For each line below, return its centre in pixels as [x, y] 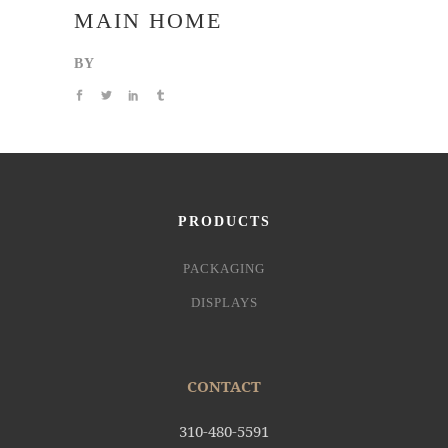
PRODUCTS [224, 221]
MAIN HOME [148, 20]
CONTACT [224, 386]
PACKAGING [224, 268]
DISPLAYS [224, 302]
